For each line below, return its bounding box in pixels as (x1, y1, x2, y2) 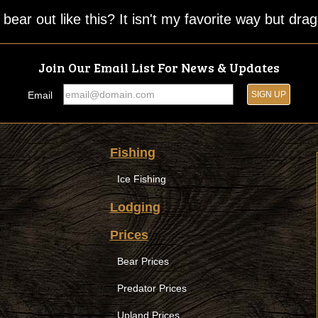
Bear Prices (116, 255, 169, 267)
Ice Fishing (116, 172, 166, 185)
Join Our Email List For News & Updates (38, 58, 280, 76)
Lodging (109, 199, 160, 214)
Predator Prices (116, 282, 187, 294)
